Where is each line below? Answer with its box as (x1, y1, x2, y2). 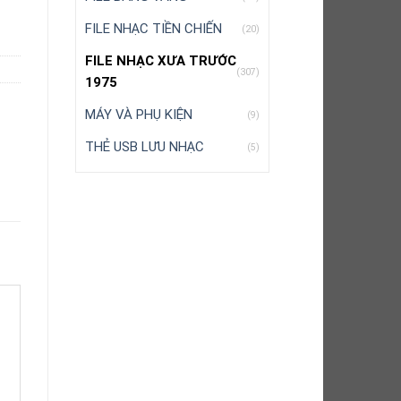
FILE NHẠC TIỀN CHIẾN (84, 21, 222, 37)
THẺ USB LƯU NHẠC (84, 139, 204, 155)
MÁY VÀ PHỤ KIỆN (84, 107, 192, 123)
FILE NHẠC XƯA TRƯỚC (84, 53, 236, 69)
